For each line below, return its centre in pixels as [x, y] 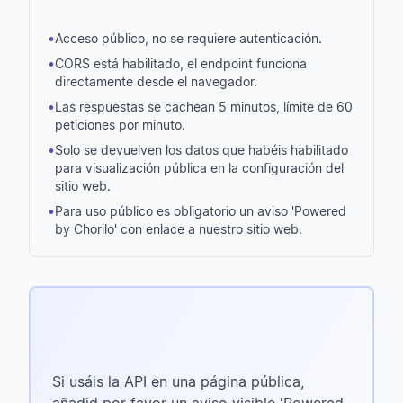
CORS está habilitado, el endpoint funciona [181, 63]
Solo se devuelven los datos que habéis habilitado [201, 150]
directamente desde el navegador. [156, 81]
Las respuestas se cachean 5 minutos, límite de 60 [204, 107]
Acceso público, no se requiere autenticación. [188, 38]
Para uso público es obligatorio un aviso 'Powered [201, 211]
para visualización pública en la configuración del [199, 168]
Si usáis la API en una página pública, [178, 381]
